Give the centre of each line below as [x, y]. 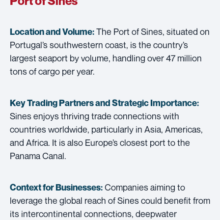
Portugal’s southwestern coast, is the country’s [99, 44]
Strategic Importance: [155, 103]
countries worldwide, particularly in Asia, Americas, [106, 129]
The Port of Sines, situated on [152, 31]
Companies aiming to [144, 187]
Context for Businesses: [56, 187]
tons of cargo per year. [52, 71]
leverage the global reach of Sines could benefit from [110, 200]
